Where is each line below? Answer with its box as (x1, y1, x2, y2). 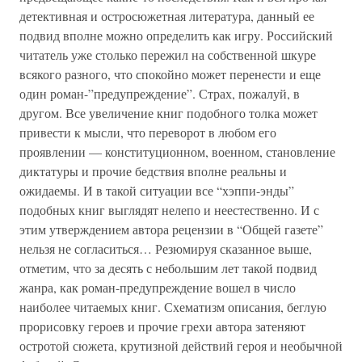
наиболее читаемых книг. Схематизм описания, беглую (19, 298, 326, 315)
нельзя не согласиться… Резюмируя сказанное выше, (19, 240, 312, 257)
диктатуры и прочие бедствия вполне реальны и (19, 162, 287, 179)
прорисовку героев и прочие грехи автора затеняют (19, 318, 305, 335)
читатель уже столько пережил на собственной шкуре (19, 46, 316, 63)
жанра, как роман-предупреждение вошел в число (19, 279, 296, 296)
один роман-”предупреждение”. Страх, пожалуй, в (19, 85, 300, 102)
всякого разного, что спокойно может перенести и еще (19, 65, 321, 82)
